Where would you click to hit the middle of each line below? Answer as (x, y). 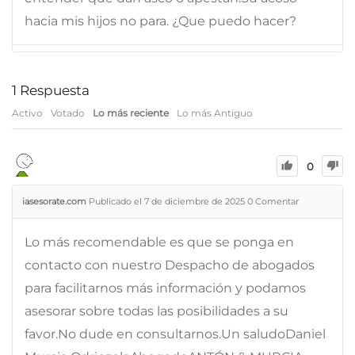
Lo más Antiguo (215, 113)
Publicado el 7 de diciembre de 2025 (168, 201)
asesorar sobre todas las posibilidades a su (157, 311)
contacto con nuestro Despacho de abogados (170, 265)
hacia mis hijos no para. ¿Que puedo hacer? (160, 21)
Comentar (276, 201)
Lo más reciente (131, 113)
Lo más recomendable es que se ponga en (159, 242)
